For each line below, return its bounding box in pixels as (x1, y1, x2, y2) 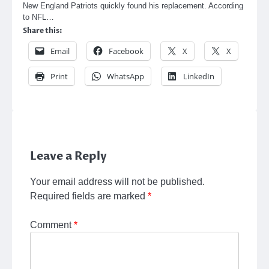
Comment (30, 219, 74, 231)
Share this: (23, 26, 62, 36)
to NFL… (23, 13, 54, 22)
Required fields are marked (30, 190, 148, 202)
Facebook (109, 46, 144, 57)
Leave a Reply (30, 148, 107, 165)
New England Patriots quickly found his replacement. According (23, 1, 243, 11)
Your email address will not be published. (30, 176, 205, 187)
